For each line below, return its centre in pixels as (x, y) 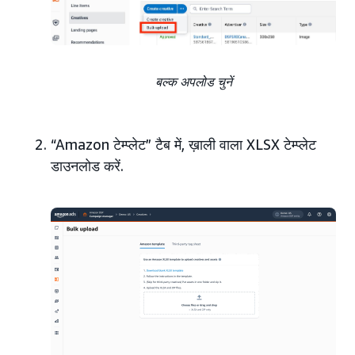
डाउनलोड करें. (87, 165)
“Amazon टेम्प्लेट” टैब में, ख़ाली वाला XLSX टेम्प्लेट (183, 144)
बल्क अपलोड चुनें (193, 81)
